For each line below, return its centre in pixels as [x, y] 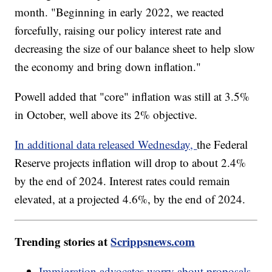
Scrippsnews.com [153, 242]
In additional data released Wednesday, [106, 144]
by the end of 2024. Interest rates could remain [123, 181]
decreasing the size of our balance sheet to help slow [135, 49]
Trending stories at [63, 242]
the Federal [223, 144]
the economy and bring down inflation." [110, 67]
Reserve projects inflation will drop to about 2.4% [131, 163]
